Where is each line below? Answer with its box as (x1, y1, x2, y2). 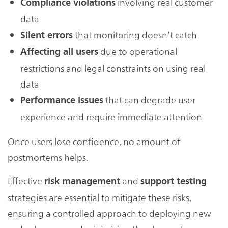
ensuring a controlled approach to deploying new (8, 207, 211, 220)
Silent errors (20, 30, 73, 41)
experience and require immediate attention (20, 110, 202, 123)
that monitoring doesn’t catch (73, 28, 197, 41)
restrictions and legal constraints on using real (20, 62, 206, 75)
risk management (44, 176, 120, 187)
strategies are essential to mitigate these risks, (8, 191, 191, 204)
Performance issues (20, 95, 103, 106)
